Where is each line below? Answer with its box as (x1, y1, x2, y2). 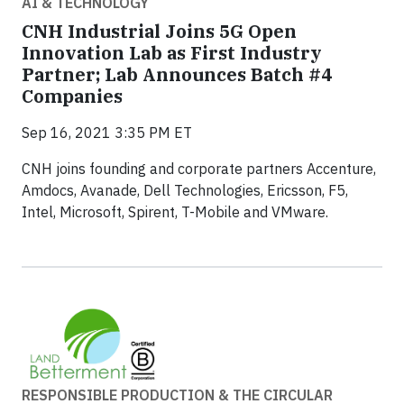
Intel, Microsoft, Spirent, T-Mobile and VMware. (22, 202, 328, 221)
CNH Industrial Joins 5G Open (22, 18, 297, 43)
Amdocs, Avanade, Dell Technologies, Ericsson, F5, (22, 180, 348, 199)
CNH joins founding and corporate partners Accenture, (22, 159, 376, 178)
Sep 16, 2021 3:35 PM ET (22, 123, 192, 142)
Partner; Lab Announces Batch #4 (22, 61, 332, 87)
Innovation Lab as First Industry (22, 40, 322, 65)
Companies (22, 83, 123, 108)
